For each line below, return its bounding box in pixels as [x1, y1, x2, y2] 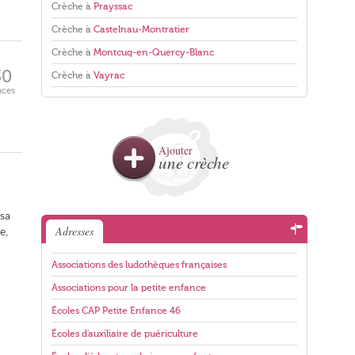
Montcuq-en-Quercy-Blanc [94, 47, 214, 58]
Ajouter [158, 143, 193, 158]
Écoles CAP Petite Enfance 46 [52, 305, 181, 316]
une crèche [158, 151, 229, 174]
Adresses [55, 223, 94, 239]
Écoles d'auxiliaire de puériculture [52, 328, 198, 339]
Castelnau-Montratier [94, 24, 189, 35]
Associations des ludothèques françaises [52, 259, 227, 270]
